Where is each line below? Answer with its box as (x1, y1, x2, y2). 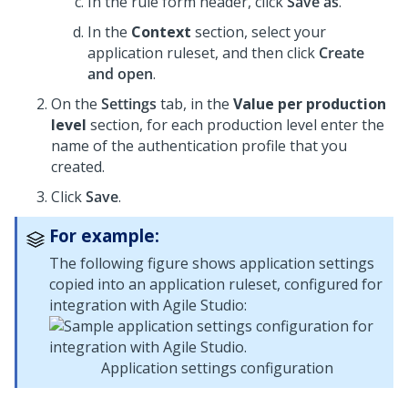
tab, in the (157, 94, 233, 114)
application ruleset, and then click (87, 43, 319, 63)
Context (131, 22, 191, 42)
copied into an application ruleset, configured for (49, 274, 382, 294)
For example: (49, 224, 159, 247)
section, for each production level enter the (87, 115, 384, 135)
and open (87, 64, 153, 84)
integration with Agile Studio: (49, 295, 247, 315)
